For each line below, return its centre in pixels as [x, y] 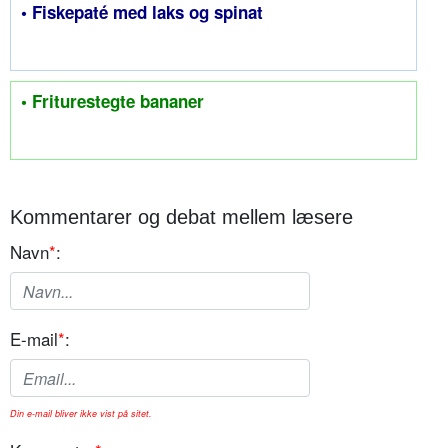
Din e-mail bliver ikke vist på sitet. [81, 414]
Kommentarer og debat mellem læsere [181, 217]
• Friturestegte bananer [112, 101]
